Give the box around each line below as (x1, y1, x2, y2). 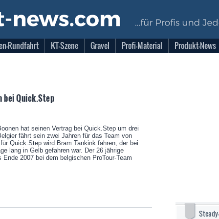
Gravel (90, 40, 109, 51)
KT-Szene (51, 40, 78, 51)
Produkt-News (175, 40, 216, 51)
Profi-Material (122, 40, 162, 51)
